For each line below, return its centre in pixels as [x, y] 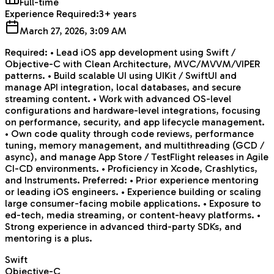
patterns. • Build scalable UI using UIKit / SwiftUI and [121, 76]
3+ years [118, 14]
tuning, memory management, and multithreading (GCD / [135, 146]
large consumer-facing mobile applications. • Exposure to [133, 204]
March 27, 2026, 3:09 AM [73, 31]
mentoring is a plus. [49, 239]
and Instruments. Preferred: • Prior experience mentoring [132, 180]
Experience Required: [52, 14]
